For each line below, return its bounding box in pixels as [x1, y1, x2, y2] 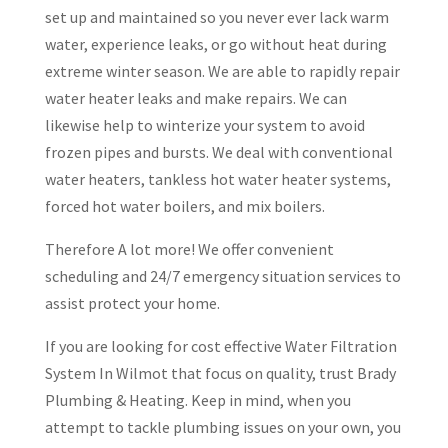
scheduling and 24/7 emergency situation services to [44, 266, 401, 286]
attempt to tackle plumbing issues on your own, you [44, 417, 401, 437]
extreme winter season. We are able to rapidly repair [44, 61, 400, 81]
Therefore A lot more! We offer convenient [44, 239, 334, 259]
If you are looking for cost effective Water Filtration [44, 336, 397, 356]
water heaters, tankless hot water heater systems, [44, 169, 391, 189]
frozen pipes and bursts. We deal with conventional [44, 142, 393, 162]
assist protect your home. [44, 293, 220, 313]
